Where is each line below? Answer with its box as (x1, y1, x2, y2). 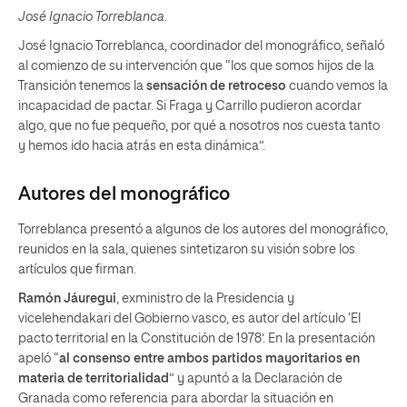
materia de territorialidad (18, 372, 169, 385)
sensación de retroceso (146, 80, 286, 93)
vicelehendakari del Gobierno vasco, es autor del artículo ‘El (18, 313, 361, 325)
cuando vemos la (286, 80, 388, 93)
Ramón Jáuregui (18, 293, 116, 305)
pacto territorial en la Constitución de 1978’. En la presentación (18, 333, 375, 345)
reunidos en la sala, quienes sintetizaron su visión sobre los (18, 243, 355, 256)
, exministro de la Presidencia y (116, 293, 294, 305)
